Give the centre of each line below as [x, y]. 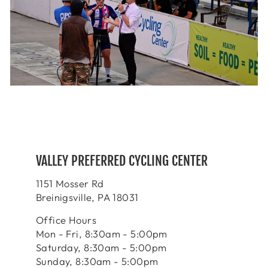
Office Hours [66, 220]
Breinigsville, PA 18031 [87, 197]
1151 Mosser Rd [70, 184]
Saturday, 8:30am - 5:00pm [101, 248]
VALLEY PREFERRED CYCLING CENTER [122, 161]
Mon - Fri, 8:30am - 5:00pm [102, 234]
